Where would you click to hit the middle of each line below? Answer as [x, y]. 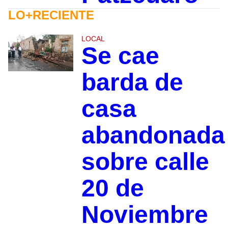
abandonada [153, 135]
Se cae [120, 56]
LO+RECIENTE [51, 15]
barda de [132, 82]
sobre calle [145, 162]
